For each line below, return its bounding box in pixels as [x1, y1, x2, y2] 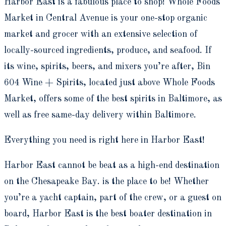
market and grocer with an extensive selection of [4, 30, 197, 39]
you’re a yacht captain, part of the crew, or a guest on [4, 193, 221, 203]
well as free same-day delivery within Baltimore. [4, 110, 196, 120]
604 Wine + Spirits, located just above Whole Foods [4, 78, 215, 88]
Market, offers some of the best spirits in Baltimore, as [4, 94, 222, 104]
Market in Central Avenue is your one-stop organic [4, 14, 207, 23]
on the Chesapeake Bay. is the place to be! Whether [4, 177, 209, 187]
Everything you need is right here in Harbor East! [4, 136, 205, 145]
